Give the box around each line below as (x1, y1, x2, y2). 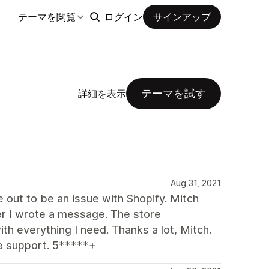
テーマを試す (141, 87, 206, 100)
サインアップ (153, 10, 211, 23)
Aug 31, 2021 (171, 178, 221, 188)
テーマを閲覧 (18, 10, 76, 23)
